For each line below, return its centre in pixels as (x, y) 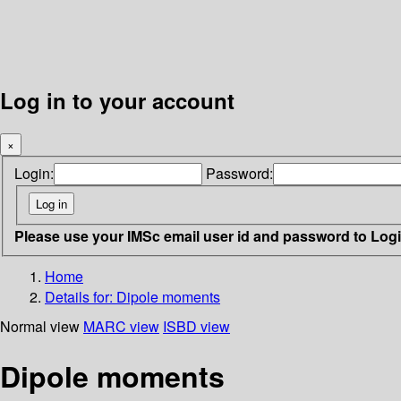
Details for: (81, 296)
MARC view (121, 326)
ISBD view (196, 326)
